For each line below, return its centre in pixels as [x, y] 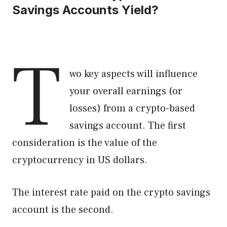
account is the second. [63, 210]
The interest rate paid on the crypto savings [111, 193]
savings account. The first [127, 126]
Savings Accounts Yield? [85, 10]
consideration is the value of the [85, 143]
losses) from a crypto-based [132, 108]
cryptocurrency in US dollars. [80, 160]
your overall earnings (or [126, 91]
